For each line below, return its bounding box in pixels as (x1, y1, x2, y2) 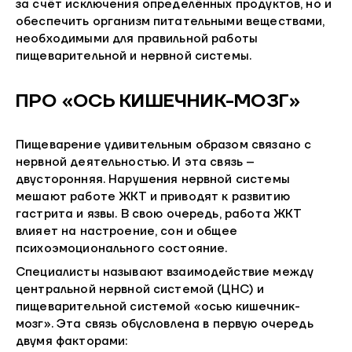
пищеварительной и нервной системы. (16, 49, 252, 64)
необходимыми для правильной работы (16, 31, 258, 47)
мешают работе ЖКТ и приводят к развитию (16, 189, 290, 205)
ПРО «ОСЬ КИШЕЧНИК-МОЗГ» (16, 90, 301, 112)
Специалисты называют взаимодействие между (16, 265, 314, 280)
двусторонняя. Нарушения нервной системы (16, 172, 290, 188)
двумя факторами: (16, 334, 128, 350)
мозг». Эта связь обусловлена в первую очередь (16, 317, 313, 332)
